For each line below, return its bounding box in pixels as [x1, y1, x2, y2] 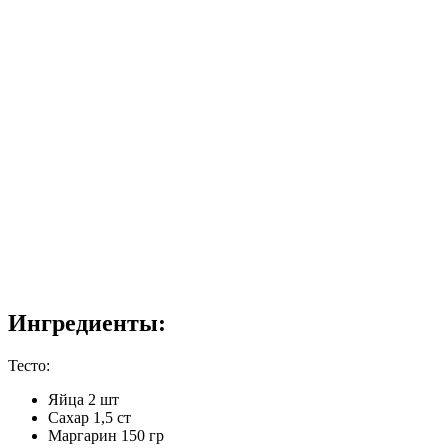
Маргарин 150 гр [48, 427, 164, 445]
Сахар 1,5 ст [48, 409, 131, 427]
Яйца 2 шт [48, 391, 119, 409]
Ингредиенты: [8, 310, 166, 337]
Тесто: [8, 357, 50, 375]
